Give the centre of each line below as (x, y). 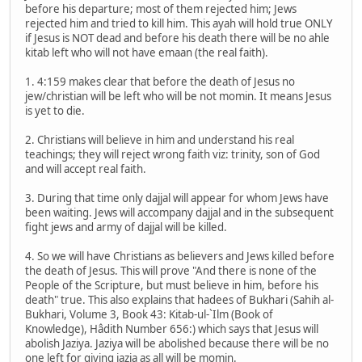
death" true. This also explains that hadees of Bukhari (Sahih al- (179, 300)
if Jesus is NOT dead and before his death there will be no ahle (177, 38)
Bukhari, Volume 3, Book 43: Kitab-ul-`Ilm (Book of (149, 315)
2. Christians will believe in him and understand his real (160, 140)
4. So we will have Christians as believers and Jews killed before (180, 257)
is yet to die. (55, 111)
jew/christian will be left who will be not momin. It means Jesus (178, 97)
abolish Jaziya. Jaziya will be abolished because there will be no (177, 344)
